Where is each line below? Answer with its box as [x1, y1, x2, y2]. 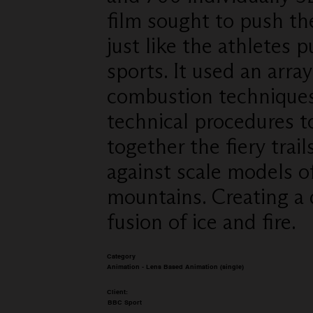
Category [106, 252, 136, 261]
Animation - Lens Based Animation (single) [106, 263, 244, 271]
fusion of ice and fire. [106, 208, 296, 235]
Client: [106, 287, 128, 296]
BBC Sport [107, 298, 142, 307]
